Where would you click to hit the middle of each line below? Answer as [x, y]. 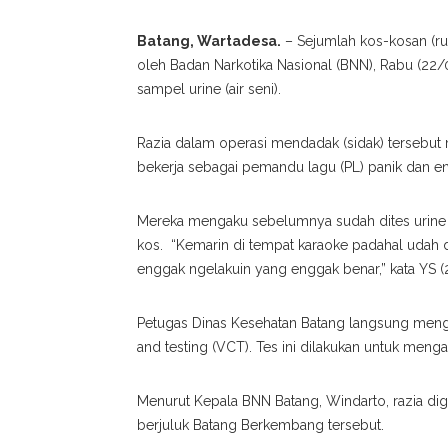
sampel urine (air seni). [209, 89]
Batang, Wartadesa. [209, 41]
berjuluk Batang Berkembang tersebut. [260, 425]
